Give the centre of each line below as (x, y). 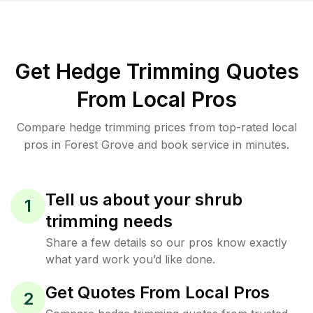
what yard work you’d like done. (130, 259)
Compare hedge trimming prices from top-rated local (156, 127)
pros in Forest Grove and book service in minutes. (156, 145)
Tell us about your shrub (144, 199)
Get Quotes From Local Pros (158, 292)
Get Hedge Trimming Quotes (156, 71)
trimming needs (109, 221)
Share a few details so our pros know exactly (166, 242)
